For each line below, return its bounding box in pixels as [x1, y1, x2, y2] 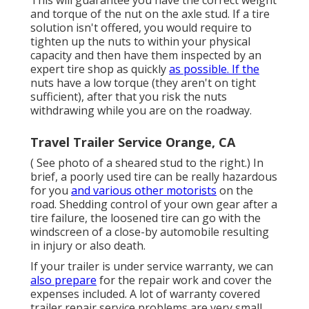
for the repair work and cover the [97, 272, 272, 288]
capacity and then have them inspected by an [30, 47, 261, 63]
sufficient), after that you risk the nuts [30, 88, 227, 104]
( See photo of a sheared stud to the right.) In [30, 154, 263, 170]
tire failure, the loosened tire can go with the [30, 210, 261, 226]
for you [30, 182, 71, 198]
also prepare [30, 272, 97, 288]
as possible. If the [169, 61, 259, 77]
